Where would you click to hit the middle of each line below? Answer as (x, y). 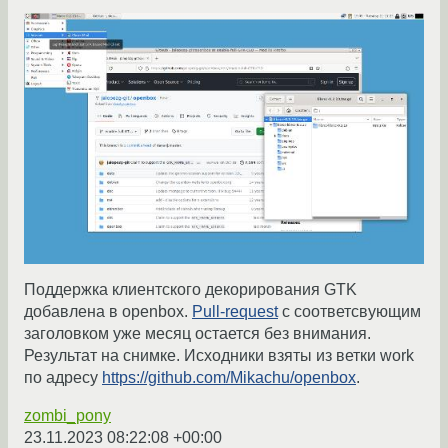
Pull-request (235, 312)
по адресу (63, 378)
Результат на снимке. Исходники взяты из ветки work (219, 356)
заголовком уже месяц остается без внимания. (197, 334)
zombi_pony (67, 416)
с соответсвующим (349, 312)
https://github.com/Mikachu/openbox (229, 378)
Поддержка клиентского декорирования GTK (190, 290)
